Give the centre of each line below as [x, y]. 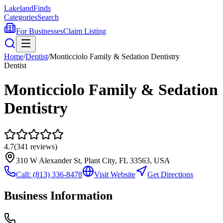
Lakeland [19, 8]
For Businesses [40, 31]
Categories [21, 17]
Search [48, 17]
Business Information [58, 195]
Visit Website [115, 174]
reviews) [43, 146]
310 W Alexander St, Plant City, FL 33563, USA [93, 160]
